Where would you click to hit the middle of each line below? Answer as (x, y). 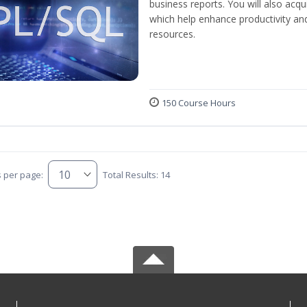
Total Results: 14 (136, 174)
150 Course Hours (199, 103)
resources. (172, 34)
